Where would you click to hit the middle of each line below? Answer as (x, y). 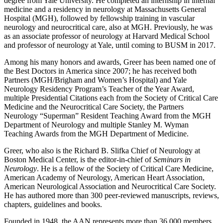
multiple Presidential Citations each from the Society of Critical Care (111, 98)
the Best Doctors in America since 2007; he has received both (100, 71)
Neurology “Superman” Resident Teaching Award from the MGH (108, 115)
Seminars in (172, 159)
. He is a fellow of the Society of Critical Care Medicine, (125, 168)
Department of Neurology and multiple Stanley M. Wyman (96, 124)
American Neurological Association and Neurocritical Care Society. (110, 186)
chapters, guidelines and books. (53, 204)
